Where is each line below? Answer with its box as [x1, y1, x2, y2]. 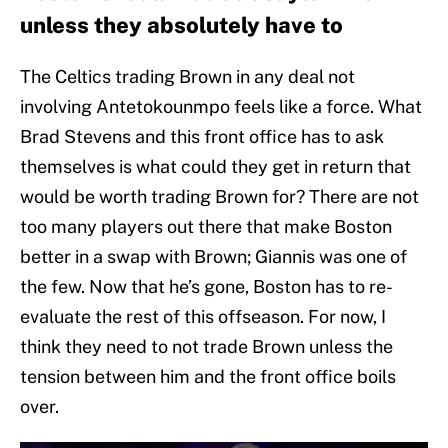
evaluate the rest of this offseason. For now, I [20, 306, 386, 328]
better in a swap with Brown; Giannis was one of [20, 246, 407, 268]
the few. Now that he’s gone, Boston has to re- [20, 276, 393, 298]
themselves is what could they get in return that [20, 156, 411, 178]
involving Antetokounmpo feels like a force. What [20, 96, 422, 118]
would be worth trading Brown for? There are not [20, 186, 419, 208]
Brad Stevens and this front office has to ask [20, 126, 384, 148]
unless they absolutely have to [20, 12, 343, 39]
